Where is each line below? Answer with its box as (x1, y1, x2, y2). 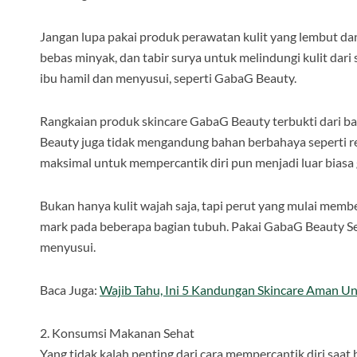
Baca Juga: (40, 282, 100, 297)
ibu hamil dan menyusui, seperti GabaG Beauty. (40, 70, 299, 85)
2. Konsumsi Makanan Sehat (40, 325, 194, 340)
